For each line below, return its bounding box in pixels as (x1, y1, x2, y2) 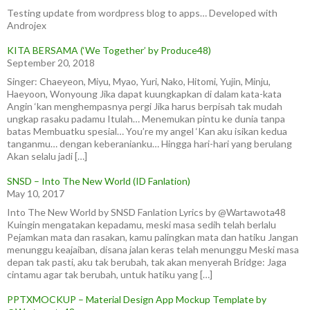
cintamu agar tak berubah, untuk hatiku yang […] (7, 268, 212, 280)
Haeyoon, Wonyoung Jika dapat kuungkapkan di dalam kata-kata (7, 88, 282, 100)
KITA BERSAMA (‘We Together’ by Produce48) (7, 44, 211, 56)
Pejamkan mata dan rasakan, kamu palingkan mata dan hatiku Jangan (7, 231, 298, 243)
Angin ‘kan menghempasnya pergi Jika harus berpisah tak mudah (7, 100, 282, 112)
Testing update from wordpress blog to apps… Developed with (7, 7, 277, 19)
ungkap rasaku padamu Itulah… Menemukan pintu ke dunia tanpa (7, 113, 285, 125)
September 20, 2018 (7, 57, 95, 69)
